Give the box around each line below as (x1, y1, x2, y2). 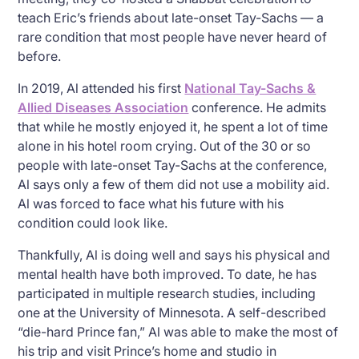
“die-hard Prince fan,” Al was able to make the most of (18, 323, 339, 340)
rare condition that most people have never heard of (18, 28, 328, 45)
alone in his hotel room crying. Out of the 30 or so (18, 137, 312, 154)
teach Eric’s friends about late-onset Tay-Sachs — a (18, 9, 325, 26)
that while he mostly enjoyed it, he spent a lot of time (18, 118, 329, 135)
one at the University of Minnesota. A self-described (18, 304, 327, 321)
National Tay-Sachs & (184, 79, 317, 96)
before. (18, 47, 62, 64)
